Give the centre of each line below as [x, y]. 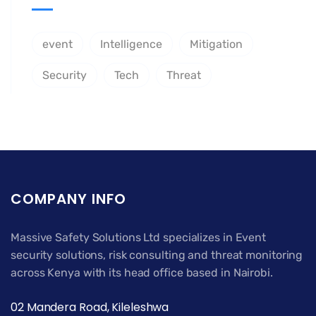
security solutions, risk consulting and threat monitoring [157, 255]
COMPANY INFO [68, 199]
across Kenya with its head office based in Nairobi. [142, 273]
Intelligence [131, 44]
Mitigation [216, 44]
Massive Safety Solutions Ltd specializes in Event [139, 238]
